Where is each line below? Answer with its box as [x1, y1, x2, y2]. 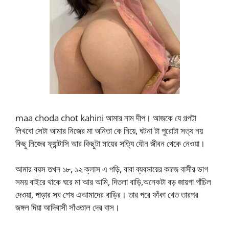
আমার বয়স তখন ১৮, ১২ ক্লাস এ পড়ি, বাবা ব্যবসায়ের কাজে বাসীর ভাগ [15, 163, 208, 175]
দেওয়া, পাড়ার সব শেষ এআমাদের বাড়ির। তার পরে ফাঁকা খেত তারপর [15, 189, 198, 200]
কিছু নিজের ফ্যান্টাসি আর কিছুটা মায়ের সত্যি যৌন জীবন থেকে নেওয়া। [15, 137, 205, 149]
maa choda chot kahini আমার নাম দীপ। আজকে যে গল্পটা [15, 111, 196, 124]
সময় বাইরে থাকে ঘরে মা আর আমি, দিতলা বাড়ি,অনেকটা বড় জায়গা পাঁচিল [15, 176, 211, 188]
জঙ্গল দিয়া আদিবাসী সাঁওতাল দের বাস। [15, 201, 120, 213]
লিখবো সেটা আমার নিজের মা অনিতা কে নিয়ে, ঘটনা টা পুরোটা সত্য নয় [15, 124, 203, 136]
